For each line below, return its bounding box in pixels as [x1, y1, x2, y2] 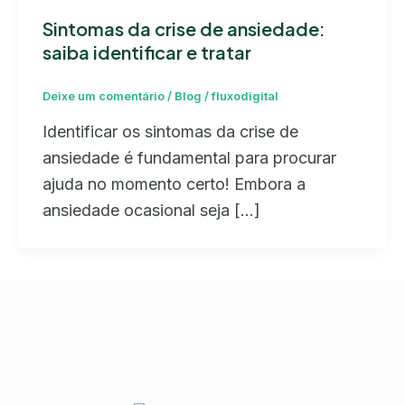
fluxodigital [212, 89, 278, 104]
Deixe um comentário [42, 89, 165, 104]
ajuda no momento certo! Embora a [42, 174, 306, 193]
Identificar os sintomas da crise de [42, 121, 298, 141]
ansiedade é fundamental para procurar [42, 147, 336, 167]
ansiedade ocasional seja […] [42, 200, 260, 220]
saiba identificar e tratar [42, 41, 251, 64]
